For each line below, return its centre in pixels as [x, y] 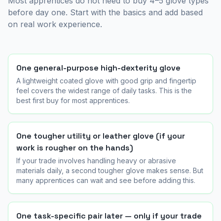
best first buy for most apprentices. [73, 100]
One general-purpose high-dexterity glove [98, 68]
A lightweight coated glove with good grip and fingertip [106, 81]
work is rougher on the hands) [75, 148]
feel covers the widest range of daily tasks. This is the [104, 91]
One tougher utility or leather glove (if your [101, 136]
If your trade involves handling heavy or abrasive [96, 161]
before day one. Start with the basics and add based [105, 12]
